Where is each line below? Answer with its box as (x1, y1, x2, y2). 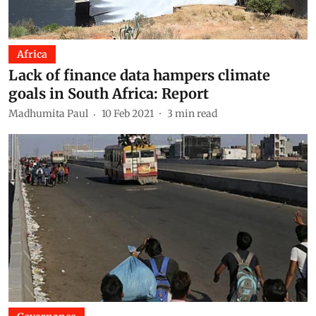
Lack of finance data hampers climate (8, 66, 270, 84)
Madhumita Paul (8, 107, 88, 120)
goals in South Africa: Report (8, 84, 209, 102)
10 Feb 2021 (102, 107, 154, 120)
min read (175, 107, 217, 120)
